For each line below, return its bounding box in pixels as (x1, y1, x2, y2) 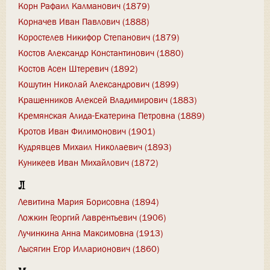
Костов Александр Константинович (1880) (18, 46, 183, 59)
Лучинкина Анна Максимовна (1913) (18, 227, 163, 240)
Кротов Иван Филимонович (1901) (18, 125, 155, 137)
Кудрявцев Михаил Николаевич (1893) (18, 140, 171, 153)
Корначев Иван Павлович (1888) (18, 15, 149, 28)
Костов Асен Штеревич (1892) (18, 62, 137, 75)
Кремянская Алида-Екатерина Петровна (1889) (18, 109, 204, 122)
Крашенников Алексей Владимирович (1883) (18, 93, 196, 106)
